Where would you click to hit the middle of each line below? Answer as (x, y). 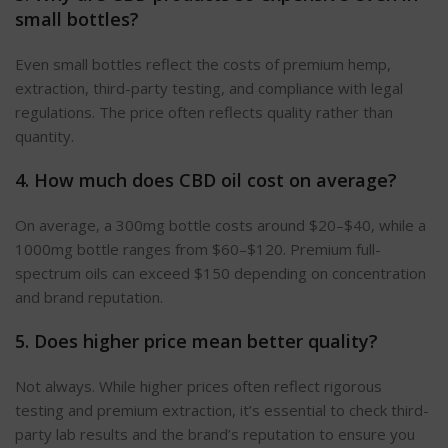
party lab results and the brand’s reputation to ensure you (215, 433)
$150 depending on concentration (308, 272)
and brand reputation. (89, 296)
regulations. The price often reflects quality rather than (204, 111)
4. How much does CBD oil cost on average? (206, 179)
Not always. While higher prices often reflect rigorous (198, 385)
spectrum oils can (77, 272)
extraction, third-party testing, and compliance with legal (209, 87)
